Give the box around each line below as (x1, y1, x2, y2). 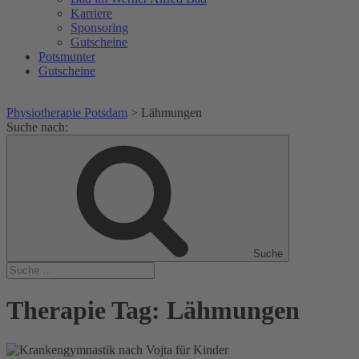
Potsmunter (38, 50, 95, 63)
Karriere (71, 6, 112, 20)
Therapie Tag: (6, 296, 167, 325)
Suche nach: (6, 120, 68, 134)
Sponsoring (71, 21, 128, 34)
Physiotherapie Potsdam (6, 106, 127, 119)
